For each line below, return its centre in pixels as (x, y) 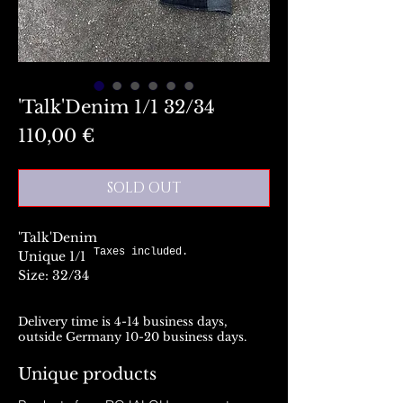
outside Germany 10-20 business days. (132, 337)
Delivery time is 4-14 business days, (123, 322)
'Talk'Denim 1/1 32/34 (116, 107)
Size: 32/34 (54, 275)
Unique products (90, 374)
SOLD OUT (144, 188)
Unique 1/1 (52, 256)
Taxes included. (141, 252)
